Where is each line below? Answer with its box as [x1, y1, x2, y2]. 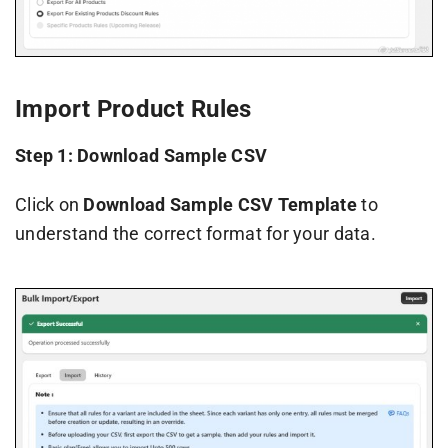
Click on [14, 194, 84, 216]
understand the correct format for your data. [14, 223, 376, 245]
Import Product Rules [14, 95, 252, 124]
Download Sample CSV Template [83, 194, 357, 216]
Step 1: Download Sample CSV [14, 145, 268, 167]
